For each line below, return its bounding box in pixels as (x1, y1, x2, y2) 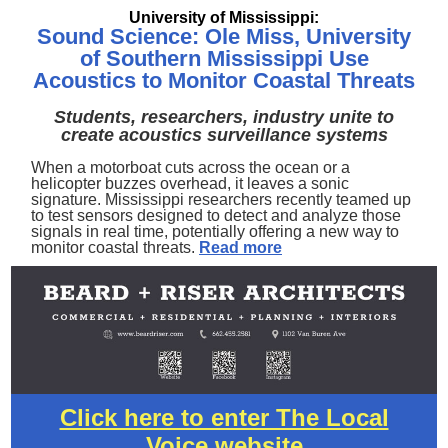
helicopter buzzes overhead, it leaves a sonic (31, 175, 349, 192)
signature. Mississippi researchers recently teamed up (31, 191, 411, 208)
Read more (199, 239, 282, 256)
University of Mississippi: (129, 9, 319, 26)
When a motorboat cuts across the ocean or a (31, 159, 350, 176)
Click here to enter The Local (59, 404, 389, 431)
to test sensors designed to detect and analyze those (31, 207, 401, 224)
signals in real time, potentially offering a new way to (31, 223, 399, 240)
